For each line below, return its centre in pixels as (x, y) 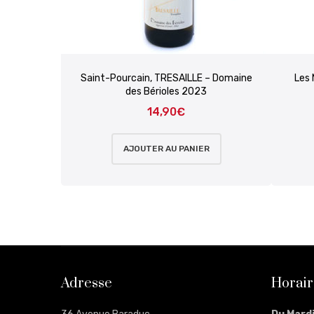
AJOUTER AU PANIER (166, 149)
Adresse (87, 284)
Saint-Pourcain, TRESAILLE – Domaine (166, 78)
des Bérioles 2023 (166, 92)
